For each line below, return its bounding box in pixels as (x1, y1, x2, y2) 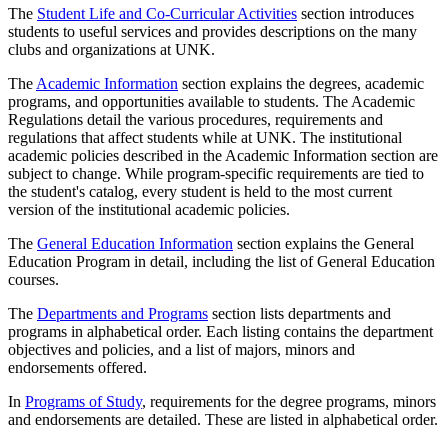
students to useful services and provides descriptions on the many (8, 22, 417, 40)
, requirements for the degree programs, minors (142, 392, 436, 410)
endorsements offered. (8, 358, 147, 376)
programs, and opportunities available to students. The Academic (8, 92, 415, 110)
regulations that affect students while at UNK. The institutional (8, 128, 402, 146)
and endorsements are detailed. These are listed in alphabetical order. (8, 410, 438, 428)
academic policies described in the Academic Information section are (8, 146, 438, 164)
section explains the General (233, 234, 414, 252)
